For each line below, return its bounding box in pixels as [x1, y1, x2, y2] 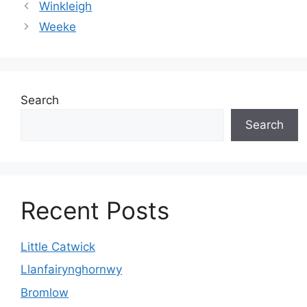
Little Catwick [21, 239, 95, 254]
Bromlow [21, 285, 69, 299]
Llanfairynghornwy [21, 262, 122, 276]
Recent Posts [21, 195, 169, 225]
